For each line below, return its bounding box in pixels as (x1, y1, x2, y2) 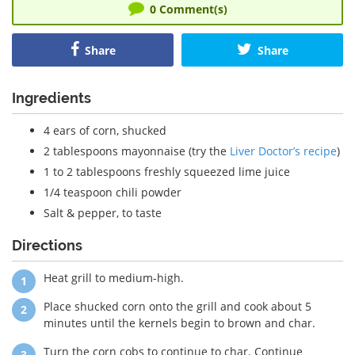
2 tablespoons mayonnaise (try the (44, 143, 230, 158)
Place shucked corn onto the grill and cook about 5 (44, 298, 311, 314)
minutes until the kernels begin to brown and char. (44, 315, 315, 330)
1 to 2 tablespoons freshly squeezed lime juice (44, 163, 290, 179)
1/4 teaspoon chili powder (44, 184, 181, 200)
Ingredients (12, 89, 91, 106)
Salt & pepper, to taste (44, 204, 162, 220)
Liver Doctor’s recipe (230, 143, 337, 158)
